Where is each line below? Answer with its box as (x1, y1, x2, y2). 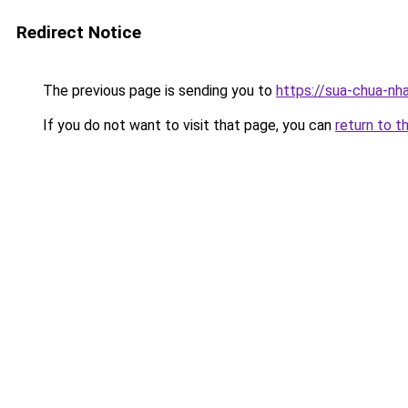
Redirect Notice (16, 22, 141, 43)
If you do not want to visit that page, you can (39, 117, 335, 134)
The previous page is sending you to (39, 82, 276, 99)
